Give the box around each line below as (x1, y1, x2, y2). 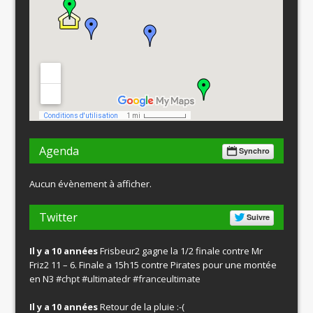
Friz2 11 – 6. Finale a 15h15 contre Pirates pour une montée (29, 258, 277, 271)
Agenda (39, 143, 80, 159)
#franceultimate (133, 272, 201, 285)
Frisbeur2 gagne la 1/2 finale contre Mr (98, 244, 263, 257)
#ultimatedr (82, 272, 131, 285)
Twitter (39, 209, 78, 225)
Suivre (246, 211, 270, 222)
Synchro (238, 145, 270, 156)
